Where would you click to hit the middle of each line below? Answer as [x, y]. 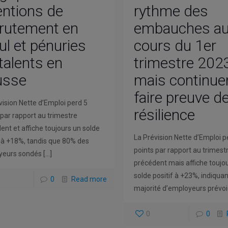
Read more [89, 179]
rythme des [171, 11]
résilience [165, 115]
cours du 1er [175, 45]
